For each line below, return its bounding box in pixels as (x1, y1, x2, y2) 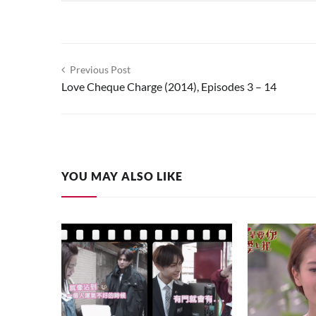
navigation (61, 83, 148, 106)
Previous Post (70, 63, 131, 76)
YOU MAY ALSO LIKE (61, 169, 183, 183)
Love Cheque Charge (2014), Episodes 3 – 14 (61, 80, 276, 94)
